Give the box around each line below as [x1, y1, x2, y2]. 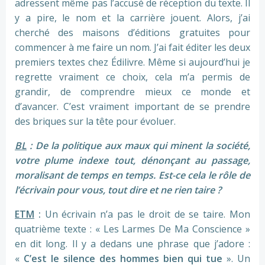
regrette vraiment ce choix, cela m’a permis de [15, 70, 250, 84]
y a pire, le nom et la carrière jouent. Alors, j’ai [15, 11, 250, 25]
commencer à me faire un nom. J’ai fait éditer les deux [15, 41, 250, 54]
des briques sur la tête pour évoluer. [15, 115, 176, 128]
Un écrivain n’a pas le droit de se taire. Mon [44, 208, 251, 221]
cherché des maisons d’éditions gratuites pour [15, 26, 250, 40]
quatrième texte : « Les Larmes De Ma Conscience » [15, 222, 250, 236]
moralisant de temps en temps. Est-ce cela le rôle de [15, 169, 250, 182]
